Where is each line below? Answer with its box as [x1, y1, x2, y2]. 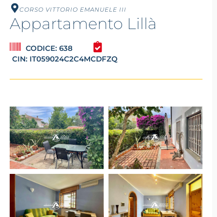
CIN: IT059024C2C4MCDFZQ [12, 54, 118, 64]
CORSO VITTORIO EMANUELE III [19, 6, 126, 14]
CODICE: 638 [26, 44, 73, 53]
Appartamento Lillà [10, 14, 157, 33]
